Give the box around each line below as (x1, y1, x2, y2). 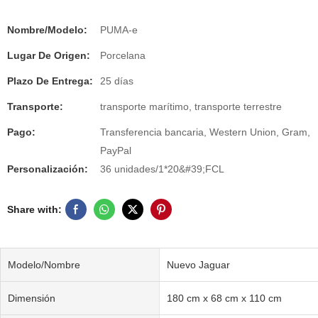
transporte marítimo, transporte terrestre (100, 101, 282, 112)
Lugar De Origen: (7, 50, 90, 61)
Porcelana (100, 50, 146, 61)
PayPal (100, 145, 131, 156)
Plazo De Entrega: (7, 75, 93, 87)
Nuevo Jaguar (166, 258, 230, 270)
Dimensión (8, 292, 55, 304)
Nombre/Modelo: (7, 24, 87, 35)
